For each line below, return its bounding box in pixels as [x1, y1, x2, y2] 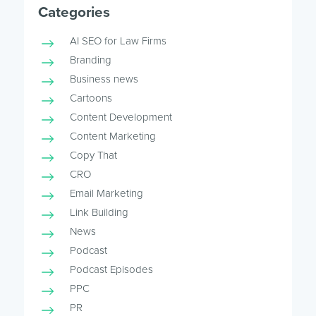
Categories [37, 3, 110, 21]
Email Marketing [69, 186, 143, 200]
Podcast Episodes [69, 262, 153, 276]
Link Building [69, 205, 128, 219]
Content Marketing [69, 129, 156, 142]
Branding [69, 53, 111, 66]
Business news [69, 72, 138, 85]
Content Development [69, 110, 172, 123]
